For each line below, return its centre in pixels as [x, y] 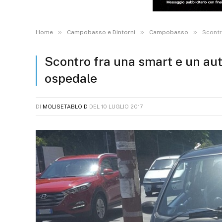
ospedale [71, 78]
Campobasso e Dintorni [101, 32]
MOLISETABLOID [65, 107]
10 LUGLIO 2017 [122, 107]
